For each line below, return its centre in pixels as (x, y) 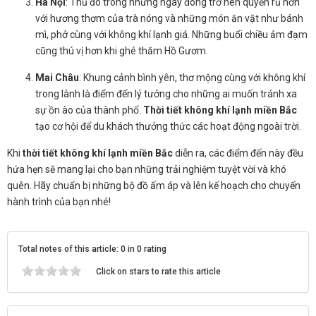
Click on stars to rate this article (158, 271)
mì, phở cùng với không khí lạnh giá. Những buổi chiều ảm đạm (171, 34)
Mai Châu (57, 77)
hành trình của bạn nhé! (59, 201)
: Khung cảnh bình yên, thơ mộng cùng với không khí (192, 77)
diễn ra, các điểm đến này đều (238, 153)
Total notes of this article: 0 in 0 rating (92, 249)
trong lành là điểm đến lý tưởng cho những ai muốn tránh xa (166, 93)
